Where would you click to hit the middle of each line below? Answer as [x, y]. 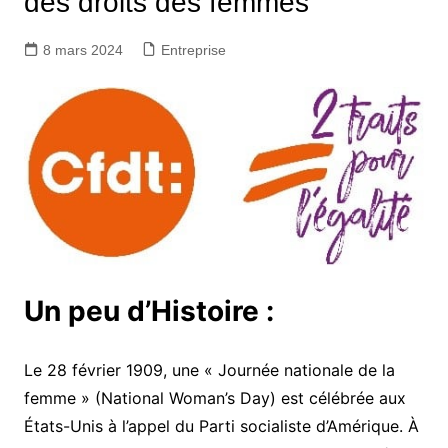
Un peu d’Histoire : [148, 311]
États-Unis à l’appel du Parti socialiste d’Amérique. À [221, 426]
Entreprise [193, 50]
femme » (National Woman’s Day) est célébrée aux [214, 398]
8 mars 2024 [82, 50]
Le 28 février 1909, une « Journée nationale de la [209, 370]
